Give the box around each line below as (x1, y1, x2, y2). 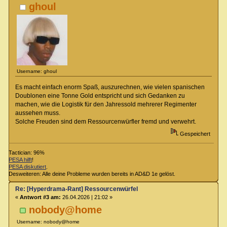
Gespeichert (178, 130, 210, 137)
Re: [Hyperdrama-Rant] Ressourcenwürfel (15, 185, 138, 193)
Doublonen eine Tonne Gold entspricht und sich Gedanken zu (15, 92, 185, 99)
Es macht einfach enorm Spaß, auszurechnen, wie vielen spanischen (15, 83, 205, 91)
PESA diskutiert (9, 164, 47, 170)
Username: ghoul (17, 68, 57, 74)
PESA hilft (9, 157, 32, 163)
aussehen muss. (15, 109, 60, 117)
